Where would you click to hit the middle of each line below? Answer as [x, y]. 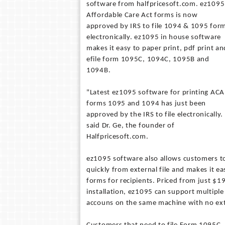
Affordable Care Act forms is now [142, 15]
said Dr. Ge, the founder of [131, 126]
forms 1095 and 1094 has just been [146, 104]
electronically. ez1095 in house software [154, 37]
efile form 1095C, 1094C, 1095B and [148, 60]
